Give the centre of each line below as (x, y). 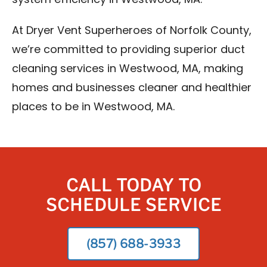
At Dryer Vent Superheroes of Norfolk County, (132, 31)
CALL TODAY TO (133, 185)
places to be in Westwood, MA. (93, 108)
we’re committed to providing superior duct (128, 50)
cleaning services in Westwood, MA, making (128, 69)
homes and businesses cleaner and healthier (132, 89)
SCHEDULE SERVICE (133, 205)
